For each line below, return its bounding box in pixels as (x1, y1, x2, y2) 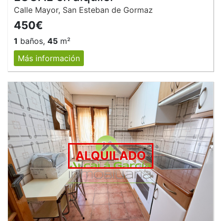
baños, (18, 36, 47, 46)
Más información (18, 53, 80, 63)
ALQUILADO (75, 148, 146, 163)
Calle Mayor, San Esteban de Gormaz (14, 4, 153, 15)
